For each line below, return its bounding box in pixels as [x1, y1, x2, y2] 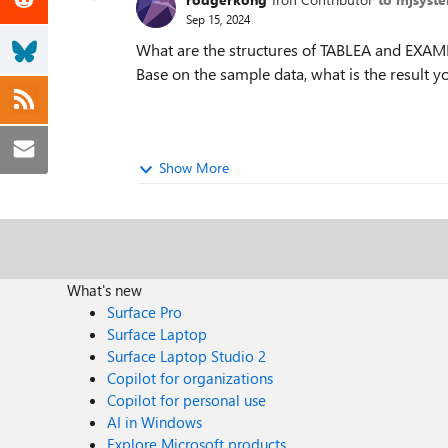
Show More [159, 158, 229, 177]
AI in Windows [107, 412, 203, 432]
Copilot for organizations [107, 368, 274, 388]
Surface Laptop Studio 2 [107, 346, 267, 366]
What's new [67, 280, 143, 300]
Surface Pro [107, 302, 183, 322]
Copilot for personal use [107, 390, 267, 410]
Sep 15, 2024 [186, 10, 250, 27]
